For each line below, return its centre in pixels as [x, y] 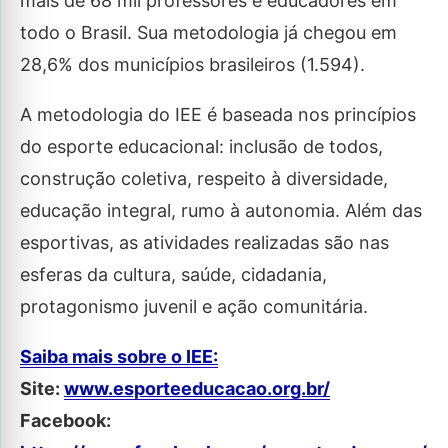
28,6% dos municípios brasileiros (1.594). [192, 65]
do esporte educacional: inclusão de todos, [201, 147]
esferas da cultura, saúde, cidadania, [173, 275]
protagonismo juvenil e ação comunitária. [194, 307]
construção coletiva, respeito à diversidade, [204, 179]
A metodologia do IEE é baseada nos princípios [218, 115]
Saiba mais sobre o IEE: [119, 357]
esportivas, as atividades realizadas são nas [204, 243]
